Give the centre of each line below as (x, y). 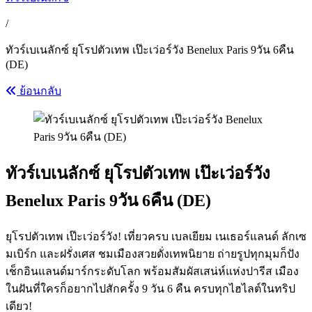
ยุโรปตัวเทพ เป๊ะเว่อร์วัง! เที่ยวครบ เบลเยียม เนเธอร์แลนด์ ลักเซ (156, 236)
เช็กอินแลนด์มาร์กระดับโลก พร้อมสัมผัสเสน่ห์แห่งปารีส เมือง (152, 271)
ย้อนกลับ (39, 91)
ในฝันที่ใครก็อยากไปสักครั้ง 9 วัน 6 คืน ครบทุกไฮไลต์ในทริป (150, 288)
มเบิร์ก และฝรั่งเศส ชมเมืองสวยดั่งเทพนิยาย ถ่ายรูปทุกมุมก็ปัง (153, 253)
